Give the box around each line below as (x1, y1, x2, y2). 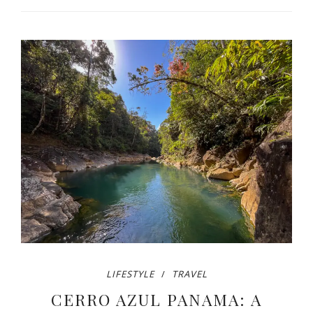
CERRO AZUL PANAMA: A (50, 289, 262, 311)
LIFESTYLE (105, 268, 154, 281)
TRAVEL (171, 268, 208, 281)
